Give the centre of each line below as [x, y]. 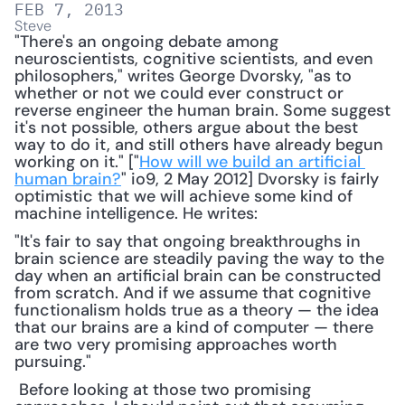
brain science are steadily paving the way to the [199, 259]
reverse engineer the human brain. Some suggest [202, 110]
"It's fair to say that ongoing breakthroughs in [188, 241]
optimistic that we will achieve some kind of [184, 196]
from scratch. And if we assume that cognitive [193, 293]
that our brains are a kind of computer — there [194, 327]
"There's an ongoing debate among [146, 42]
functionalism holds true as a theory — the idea [197, 310]
